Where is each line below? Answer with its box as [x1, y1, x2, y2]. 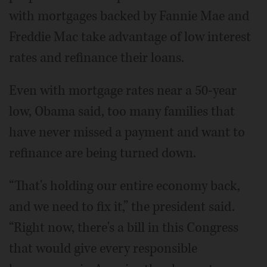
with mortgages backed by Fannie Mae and [9, 7, 249, 25]
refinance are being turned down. [9, 144, 196, 162]
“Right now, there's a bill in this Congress [9, 218, 238, 237]
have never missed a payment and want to [9, 123, 245, 141]
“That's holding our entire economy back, [9, 176, 240, 195]
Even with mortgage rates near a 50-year [9, 81, 237, 100]
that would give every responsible [9, 239, 197, 257]
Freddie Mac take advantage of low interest [9, 27, 251, 46]
